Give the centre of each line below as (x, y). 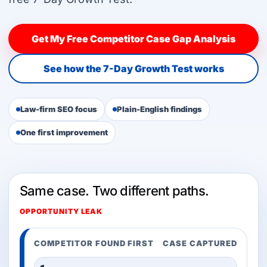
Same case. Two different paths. (114, 191)
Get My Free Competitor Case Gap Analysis (133, 38)
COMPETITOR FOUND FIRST (94, 243)
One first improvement (64, 132)
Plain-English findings (159, 109)
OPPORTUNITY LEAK (61, 211)
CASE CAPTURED (200, 243)
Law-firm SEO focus (59, 109)
